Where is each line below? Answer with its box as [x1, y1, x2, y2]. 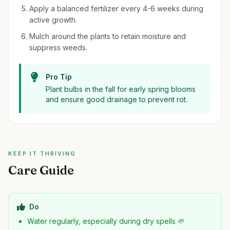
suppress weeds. [29, 43, 87, 52]
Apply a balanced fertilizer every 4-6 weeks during [29, 4, 203, 13]
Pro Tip [46, 72, 72, 81]
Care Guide [8, 163, 74, 178]
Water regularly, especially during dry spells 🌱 [27, 217, 185, 225]
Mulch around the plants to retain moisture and [29, 32, 186, 41]
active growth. [29, 15, 77, 24]
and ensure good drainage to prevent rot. [46, 95, 187, 104]
